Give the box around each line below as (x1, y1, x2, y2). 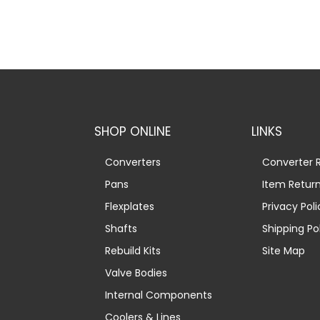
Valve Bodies (105, 265, 167, 280)
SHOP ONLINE (94, 122, 171, 140)
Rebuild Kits (105, 243, 161, 258)
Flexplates (105, 199, 154, 214)
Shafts (105, 221, 137, 236)
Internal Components (105, 287, 212, 302)
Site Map (262, 243, 305, 258)
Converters (105, 154, 161, 169)
